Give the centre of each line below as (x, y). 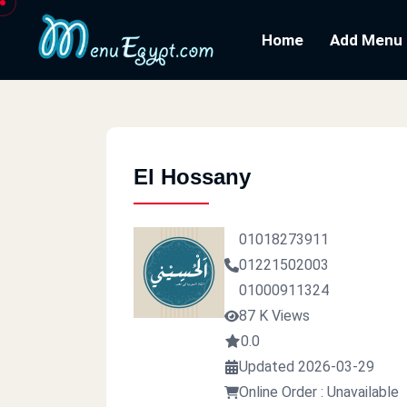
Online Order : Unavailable (319, 392)
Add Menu (366, 40)
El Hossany (192, 177)
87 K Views (274, 316)
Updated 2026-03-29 (307, 367)
